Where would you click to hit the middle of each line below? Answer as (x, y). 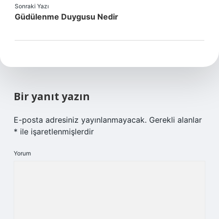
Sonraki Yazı (32, 6)
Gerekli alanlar (175, 120)
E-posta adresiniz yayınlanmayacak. (80, 120)
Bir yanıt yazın (52, 96)
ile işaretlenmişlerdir (56, 131)
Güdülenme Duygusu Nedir (66, 17)
